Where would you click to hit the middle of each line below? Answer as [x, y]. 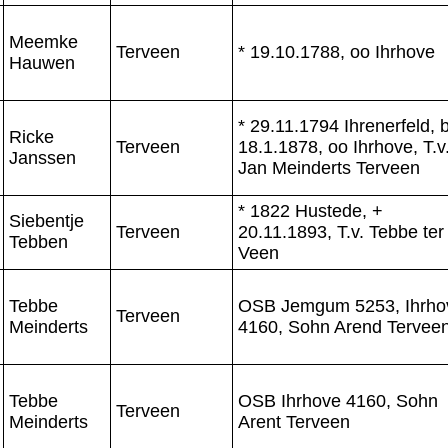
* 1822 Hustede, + [310, 210]
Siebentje [46, 220]
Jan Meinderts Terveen [329, 167]
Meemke [43, 41]
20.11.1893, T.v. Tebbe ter [341, 231]
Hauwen [42, 62]
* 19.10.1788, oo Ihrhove [336, 51]
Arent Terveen [294, 421]
